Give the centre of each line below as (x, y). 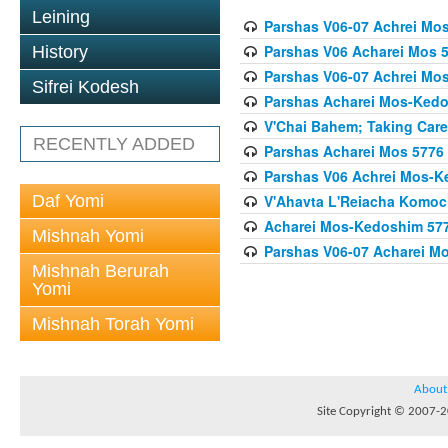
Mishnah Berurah (100, 271)
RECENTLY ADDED (114, 144)
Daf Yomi (68, 201)
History (60, 52)
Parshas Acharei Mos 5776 (353, 151)
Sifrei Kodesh (85, 87)
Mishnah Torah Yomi (113, 324)
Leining (61, 17)
